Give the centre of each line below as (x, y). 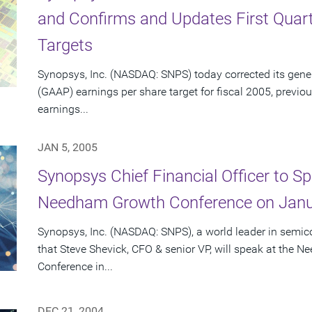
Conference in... (75, 267)
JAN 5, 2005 (68, 148)
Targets (65, 46)
